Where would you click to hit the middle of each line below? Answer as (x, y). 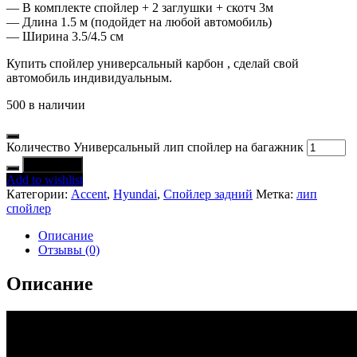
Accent (89, 194)
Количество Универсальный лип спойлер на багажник (155, 147)
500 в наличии (46, 104)
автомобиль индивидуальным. (89, 77)
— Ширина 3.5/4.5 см (65, 36)
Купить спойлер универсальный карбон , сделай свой (153, 63)
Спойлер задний (208, 194)
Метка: (276, 194)
